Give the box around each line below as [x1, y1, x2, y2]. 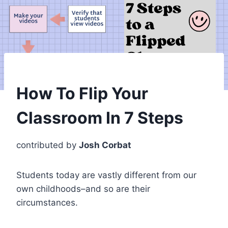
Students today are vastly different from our [16, 169, 196, 180]
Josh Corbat [79, 139, 131, 150]
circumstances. [16, 197, 78, 208]
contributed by [16, 139, 79, 150]
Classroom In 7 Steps [16, 107, 183, 128]
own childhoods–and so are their [16, 183, 150, 194]
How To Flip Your [16, 83, 148, 103]
